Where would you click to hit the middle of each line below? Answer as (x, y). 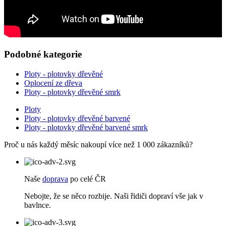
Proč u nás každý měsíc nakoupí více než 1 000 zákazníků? (98, 144)
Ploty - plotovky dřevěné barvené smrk (86, 127)
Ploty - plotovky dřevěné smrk (72, 92)
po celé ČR (87, 179)
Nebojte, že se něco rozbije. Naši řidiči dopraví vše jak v (114, 196)
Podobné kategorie (43, 54)
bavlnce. (38, 205)
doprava (55, 179)
